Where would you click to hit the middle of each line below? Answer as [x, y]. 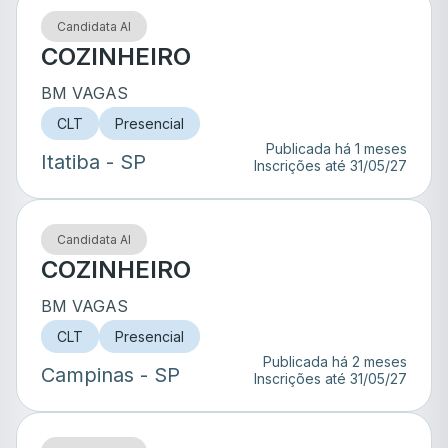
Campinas [87, 375]
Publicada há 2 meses [335, 361]
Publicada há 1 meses [336, 148]
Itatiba [70, 162]
